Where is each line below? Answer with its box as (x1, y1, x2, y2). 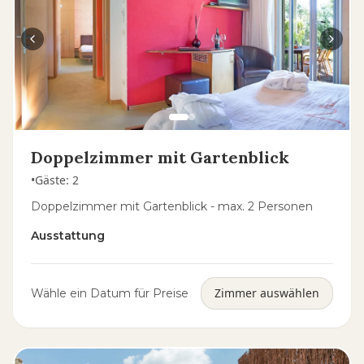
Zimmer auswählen (214, 285, 319, 301)
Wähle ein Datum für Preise (31, 286, 188, 301)
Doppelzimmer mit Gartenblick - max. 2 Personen (31, 199, 313, 214)
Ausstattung (31, 228, 105, 243)
